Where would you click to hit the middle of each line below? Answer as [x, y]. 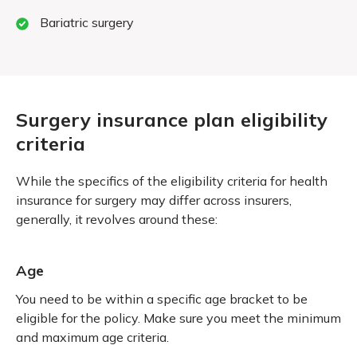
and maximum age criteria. [92, 337]
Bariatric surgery [87, 22]
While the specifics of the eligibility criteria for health [172, 180]
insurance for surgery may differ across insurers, [154, 200]
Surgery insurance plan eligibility [172, 119]
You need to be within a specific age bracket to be [162, 298]
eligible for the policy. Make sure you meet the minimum [178, 318]
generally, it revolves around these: [117, 219]
